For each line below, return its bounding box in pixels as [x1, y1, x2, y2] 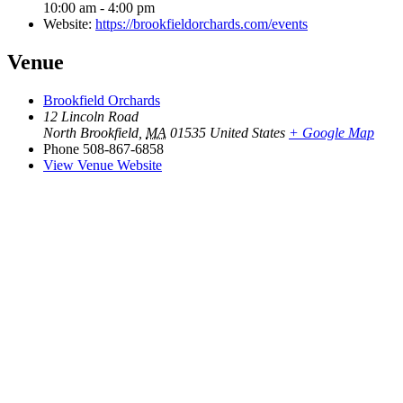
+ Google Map [289, 124, 374, 140]
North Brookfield [43, 124, 139, 140]
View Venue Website [43, 157, 162, 173]
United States [210, 124, 285, 140]
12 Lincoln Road [43, 108, 139, 124]
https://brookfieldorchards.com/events [95, 16, 308, 32]
